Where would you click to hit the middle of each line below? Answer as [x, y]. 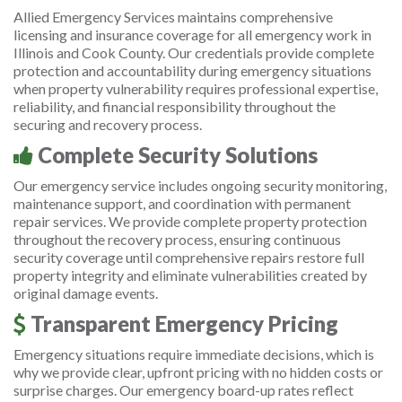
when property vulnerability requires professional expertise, [196, 88]
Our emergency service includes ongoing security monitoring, [200, 185]
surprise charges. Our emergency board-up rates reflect [184, 390]
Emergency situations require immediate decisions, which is [194, 354]
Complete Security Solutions [175, 155]
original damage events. [86, 293]
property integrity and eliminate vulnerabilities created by [190, 275]
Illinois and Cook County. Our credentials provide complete [194, 52]
